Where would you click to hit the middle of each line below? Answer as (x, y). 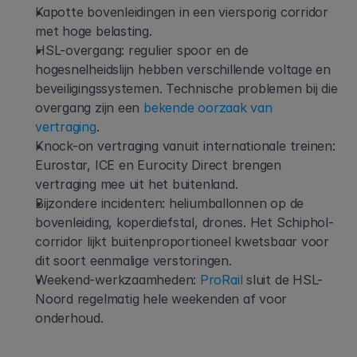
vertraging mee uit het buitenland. (137, 184)
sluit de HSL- (283, 280)
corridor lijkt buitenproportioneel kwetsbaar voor (182, 241)
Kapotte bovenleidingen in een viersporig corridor (182, 12)
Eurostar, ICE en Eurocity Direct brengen (159, 165)
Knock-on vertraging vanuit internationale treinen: (185, 146)
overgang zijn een (88, 108)
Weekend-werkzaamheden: (116, 280)
